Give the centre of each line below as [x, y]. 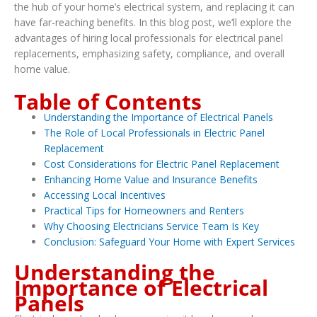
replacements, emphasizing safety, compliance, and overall [149, 53]
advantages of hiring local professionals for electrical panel [149, 38]
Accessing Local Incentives [105, 195]
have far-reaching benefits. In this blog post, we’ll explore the [153, 22]
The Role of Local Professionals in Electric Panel [154, 133]
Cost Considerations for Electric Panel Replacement [162, 164]
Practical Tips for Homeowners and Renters [144, 211]
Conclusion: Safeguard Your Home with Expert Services [169, 242]
